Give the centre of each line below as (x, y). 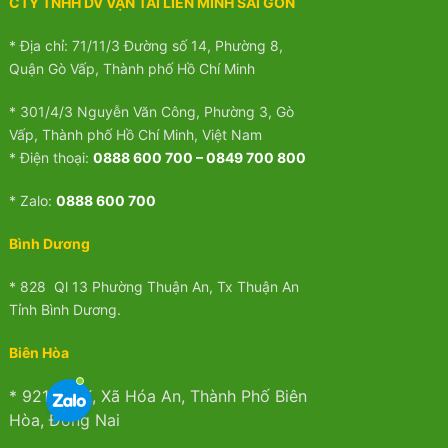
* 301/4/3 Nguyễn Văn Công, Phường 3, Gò (151, 112)
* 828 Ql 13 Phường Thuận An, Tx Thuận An (153, 287)
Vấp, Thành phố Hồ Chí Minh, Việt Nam (135, 135)
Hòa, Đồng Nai (64, 420)
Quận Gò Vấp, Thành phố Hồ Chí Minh (131, 69)
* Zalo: (32, 201)
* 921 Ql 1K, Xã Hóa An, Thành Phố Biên (157, 396)
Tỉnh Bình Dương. (64, 310)
